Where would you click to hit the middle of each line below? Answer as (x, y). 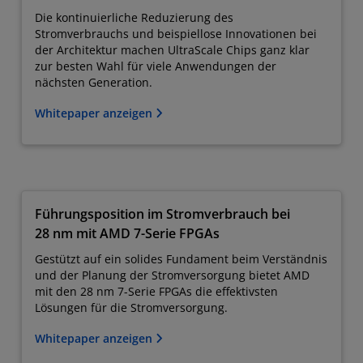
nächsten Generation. (94, 82)
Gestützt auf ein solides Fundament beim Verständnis (181, 258)
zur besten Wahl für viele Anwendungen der (156, 66)
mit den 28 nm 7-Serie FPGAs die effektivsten (156, 291)
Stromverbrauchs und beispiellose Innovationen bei (176, 33)
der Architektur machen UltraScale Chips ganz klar (172, 49)
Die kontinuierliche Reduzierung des (134, 17)
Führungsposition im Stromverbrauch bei (162, 214)
